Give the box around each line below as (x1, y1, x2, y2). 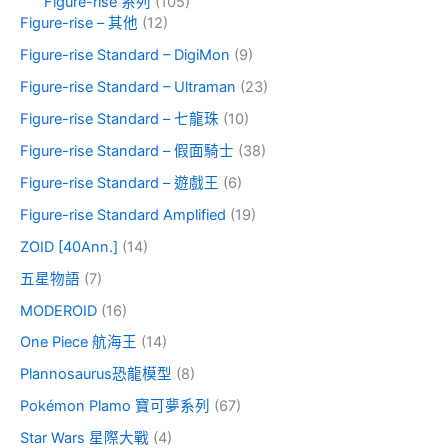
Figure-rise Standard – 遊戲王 (20, 173, 219, 192)
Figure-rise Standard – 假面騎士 (20, 141, 234, 160)
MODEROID (20, 301, 97, 320)
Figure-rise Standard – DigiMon (20, 46, 230, 65)
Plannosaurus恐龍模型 (20, 365, 172, 384)
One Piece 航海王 (20, 333, 137, 352)
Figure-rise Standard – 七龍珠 (20, 109, 219, 128)
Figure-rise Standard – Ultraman (20, 77, 236, 96)
